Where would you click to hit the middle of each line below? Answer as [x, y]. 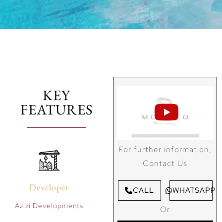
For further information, [165, 150]
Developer [49, 187]
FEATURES [57, 109]
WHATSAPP [194, 191]
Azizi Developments [49, 206]
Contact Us [165, 164]
